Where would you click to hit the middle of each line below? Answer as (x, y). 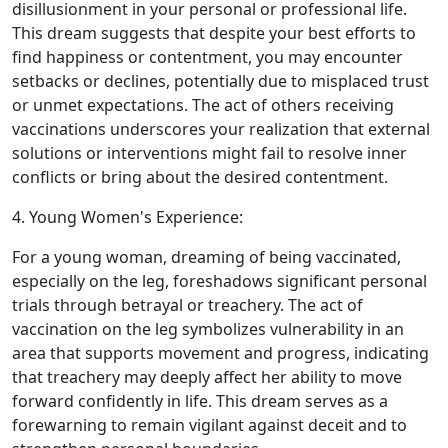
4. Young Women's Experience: (127, 217)
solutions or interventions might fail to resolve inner (209, 153)
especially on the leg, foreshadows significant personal (219, 281)
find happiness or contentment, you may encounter (207, 57)
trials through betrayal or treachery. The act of (187, 305)
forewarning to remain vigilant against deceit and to (209, 425)
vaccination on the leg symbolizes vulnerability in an (208, 329)
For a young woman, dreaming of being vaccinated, (206, 257)
